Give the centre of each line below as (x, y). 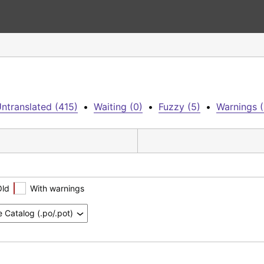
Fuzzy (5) (179, 107)
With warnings (57, 188)
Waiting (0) (118, 107)
